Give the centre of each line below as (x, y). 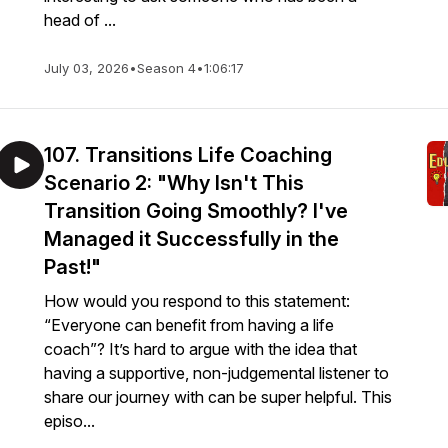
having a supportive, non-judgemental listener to (216, 373)
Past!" (72, 267)
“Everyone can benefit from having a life (189, 325)
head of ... (80, 20)
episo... (69, 421)
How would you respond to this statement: (197, 301)
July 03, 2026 (86, 68)
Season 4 (166, 68)
